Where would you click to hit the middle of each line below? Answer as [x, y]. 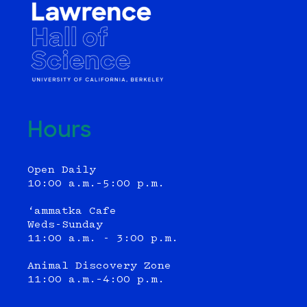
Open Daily [62, 171]
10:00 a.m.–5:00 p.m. [96, 184]
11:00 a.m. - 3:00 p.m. [103, 239]
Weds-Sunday [65, 225]
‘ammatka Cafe [72, 212]
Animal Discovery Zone [99, 267]
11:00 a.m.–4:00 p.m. [96, 280]
